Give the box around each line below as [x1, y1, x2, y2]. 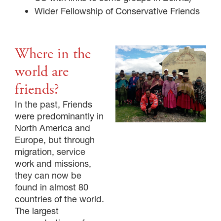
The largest [15, 205, 59, 217]
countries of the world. [15, 193, 104, 205]
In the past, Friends [15, 98, 92, 110]
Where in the [15, 44, 91, 64]
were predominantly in [15, 110, 104, 122]
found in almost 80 [15, 181, 88, 193]
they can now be [15, 169, 81, 181]
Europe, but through [15, 134, 95, 146]
